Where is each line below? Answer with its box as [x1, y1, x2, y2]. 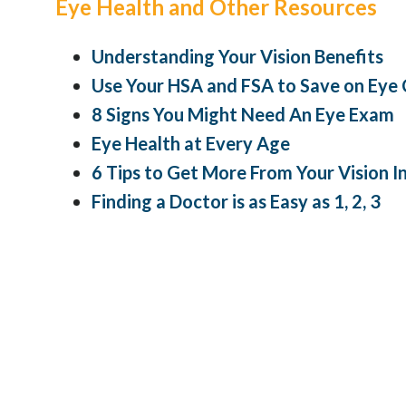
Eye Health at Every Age [92, 131, 290, 154]
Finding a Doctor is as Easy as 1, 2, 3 [92, 189, 381, 212]
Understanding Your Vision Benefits [92, 44, 383, 67]
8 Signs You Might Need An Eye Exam [92, 102, 394, 125]
